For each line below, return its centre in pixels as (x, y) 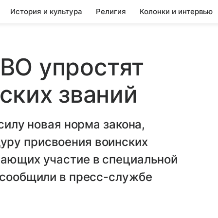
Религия (111, 11)
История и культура (46, 11)
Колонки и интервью (176, 11)
